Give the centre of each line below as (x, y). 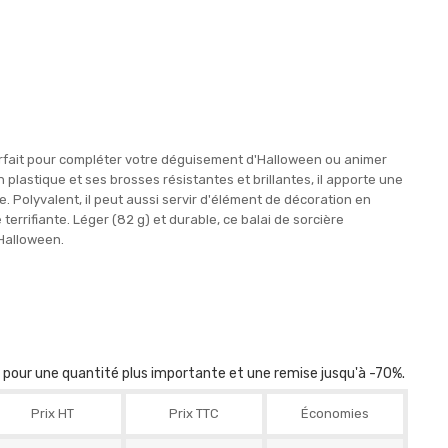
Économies (334, 413)
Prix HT (53, 413)
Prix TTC (193, 413)
